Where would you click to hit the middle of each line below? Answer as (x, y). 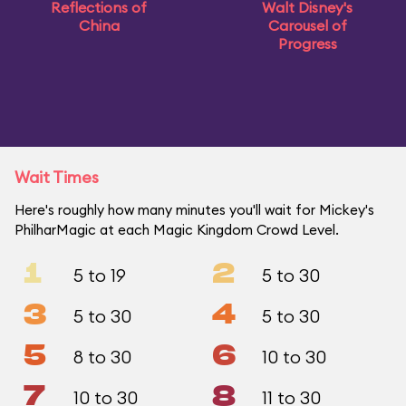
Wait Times (57, 177)
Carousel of (307, 25)
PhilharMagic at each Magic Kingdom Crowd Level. (177, 230)
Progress (307, 43)
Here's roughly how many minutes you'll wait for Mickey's (194, 210)
